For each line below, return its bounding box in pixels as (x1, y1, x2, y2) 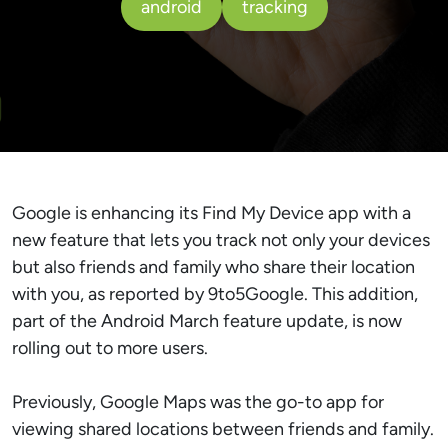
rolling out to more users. (12, 337, 208, 359)
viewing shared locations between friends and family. (12, 418, 434, 440)
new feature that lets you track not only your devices (12, 229, 430, 251)
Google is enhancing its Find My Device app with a (12, 202, 411, 224)
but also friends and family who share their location (12, 256, 415, 278)
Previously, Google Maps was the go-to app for (12, 391, 384, 413)
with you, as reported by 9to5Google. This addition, (12, 283, 418, 305)
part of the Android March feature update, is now (12, 310, 402, 332)
